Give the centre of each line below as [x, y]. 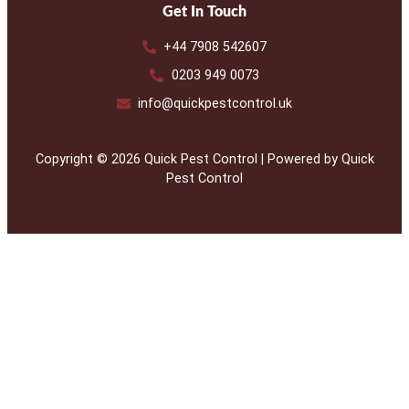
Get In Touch [204, 12]
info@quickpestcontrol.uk [215, 104]
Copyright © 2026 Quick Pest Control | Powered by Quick [204, 160]
